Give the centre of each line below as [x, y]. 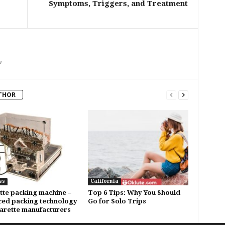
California [104, 181]
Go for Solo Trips [117, 201]
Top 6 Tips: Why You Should [134, 193]
